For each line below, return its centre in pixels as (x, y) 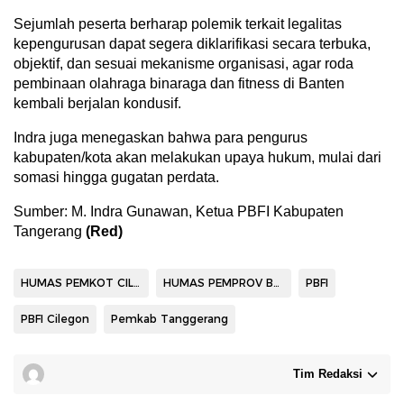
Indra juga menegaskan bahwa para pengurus (161, 137)
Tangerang (48, 231)
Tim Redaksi (328, 373)
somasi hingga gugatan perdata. (116, 177)
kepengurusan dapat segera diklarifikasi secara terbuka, (192, 43)
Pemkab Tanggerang (170, 318)
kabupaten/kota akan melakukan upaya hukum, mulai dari (197, 157)
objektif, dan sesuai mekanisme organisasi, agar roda (184, 63)
